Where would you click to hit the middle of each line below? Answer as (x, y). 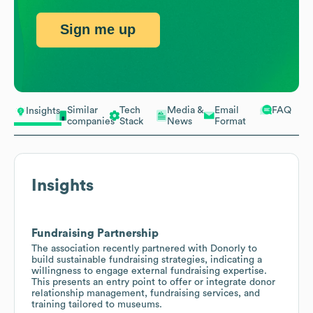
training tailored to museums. (97, 304)
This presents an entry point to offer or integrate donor (153, 282)
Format (230, 121)
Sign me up (98, 30)
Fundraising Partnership (95, 233)
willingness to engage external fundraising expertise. (149, 271)
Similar (82, 110)
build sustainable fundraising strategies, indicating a (147, 260)
